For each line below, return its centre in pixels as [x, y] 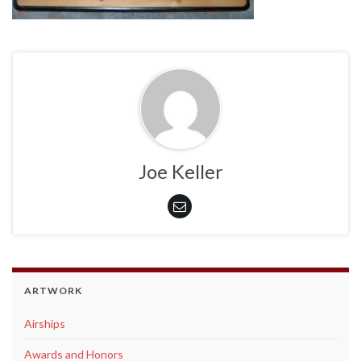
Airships [45, 324]
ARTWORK [53, 291]
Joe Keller [180, 172]
